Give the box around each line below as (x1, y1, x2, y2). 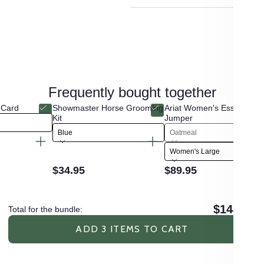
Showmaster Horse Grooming (52, 103, 163, 113)
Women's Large (170, 147, 220, 156)
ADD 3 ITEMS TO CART (75, 223, 189, 235)
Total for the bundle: (8, 204, 82, 214)
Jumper (164, 113, 193, 123)
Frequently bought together (48, 84, 216, 101)
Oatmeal (170, 128, 197, 137)
